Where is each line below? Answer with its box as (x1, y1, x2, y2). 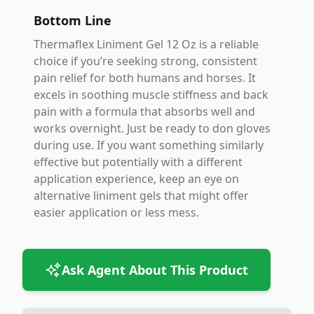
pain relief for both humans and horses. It (34, 70, 256, 86)
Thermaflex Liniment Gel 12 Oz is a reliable (34, 36, 259, 52)
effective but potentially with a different (34, 154, 243, 170)
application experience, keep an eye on (34, 171, 239, 186)
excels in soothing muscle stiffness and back (34, 87, 268, 102)
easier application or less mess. (34, 205, 199, 220)
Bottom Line (34, 12, 111, 29)
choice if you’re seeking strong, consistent (34, 53, 257, 69)
